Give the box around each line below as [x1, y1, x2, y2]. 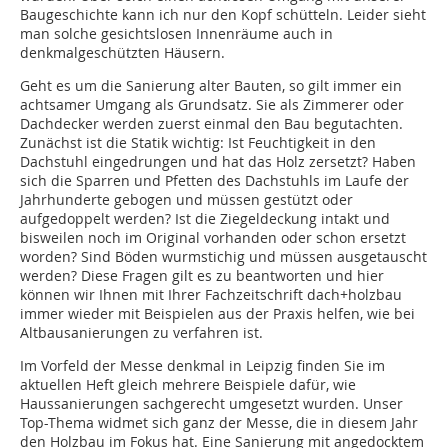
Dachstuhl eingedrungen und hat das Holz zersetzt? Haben [20, 152, 416, 172]
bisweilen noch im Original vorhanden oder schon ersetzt [20, 228, 406, 248]
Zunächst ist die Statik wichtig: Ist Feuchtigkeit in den [20, 133, 376, 153]
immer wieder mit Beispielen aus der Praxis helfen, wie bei [20, 304, 415, 324]
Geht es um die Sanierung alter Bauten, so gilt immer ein [20, 76, 402, 96]
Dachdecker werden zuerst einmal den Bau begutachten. [20, 114, 403, 134]
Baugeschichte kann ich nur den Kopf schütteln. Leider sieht [20, 5, 426, 25]
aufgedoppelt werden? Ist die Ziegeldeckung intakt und [20, 209, 390, 229]
